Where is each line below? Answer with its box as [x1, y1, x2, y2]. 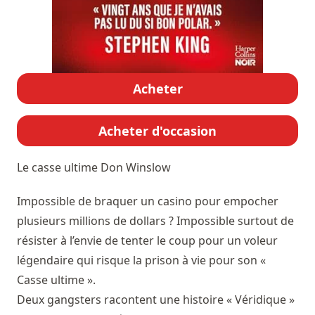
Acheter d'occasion [98, 122, 217, 139]
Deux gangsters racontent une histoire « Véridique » [17, 291, 295, 307]
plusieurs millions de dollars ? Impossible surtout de [17, 212, 294, 229]
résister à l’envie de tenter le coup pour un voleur [17, 232, 278, 248]
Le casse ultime [17, 159, 101, 175]
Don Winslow [101, 159, 171, 175]
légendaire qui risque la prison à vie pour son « [17, 252, 266, 268]
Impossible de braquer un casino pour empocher [17, 193, 278, 209]
